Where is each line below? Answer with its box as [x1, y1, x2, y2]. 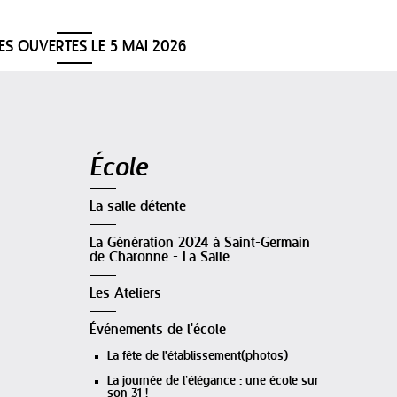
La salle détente [90, 198, 186, 215]
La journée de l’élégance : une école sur [107, 373, 318, 389]
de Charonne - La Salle [90, 249, 230, 266]
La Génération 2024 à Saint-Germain [90, 235, 310, 252]
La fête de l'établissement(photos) [107, 348, 288, 364]
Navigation [89, 145, 142, 158]
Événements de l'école [90, 322, 226, 339]
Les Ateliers [90, 285, 161, 302]
